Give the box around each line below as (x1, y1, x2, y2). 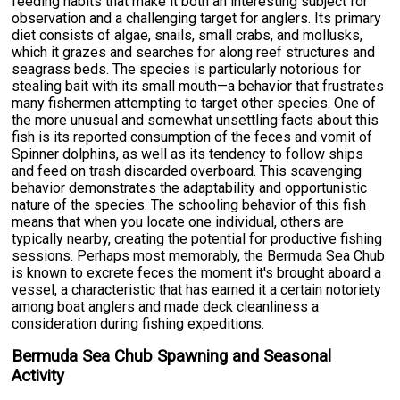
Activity (12, 365, 65, 386)
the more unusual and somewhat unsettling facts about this (12, 111, 379, 129)
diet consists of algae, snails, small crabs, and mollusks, (12, 26, 363, 44)
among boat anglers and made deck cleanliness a (12, 297, 320, 315)
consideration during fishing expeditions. (12, 314, 265, 332)
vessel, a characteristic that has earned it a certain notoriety (12, 280, 382, 298)
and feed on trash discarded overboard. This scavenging (12, 162, 362, 179)
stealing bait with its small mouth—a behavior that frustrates (12, 77, 385, 95)
